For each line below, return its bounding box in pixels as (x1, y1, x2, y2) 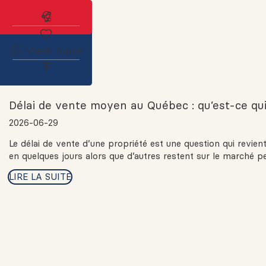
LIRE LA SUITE (9, 170, 71, 182)
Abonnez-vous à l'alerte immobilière (52, 9, 248, 23)
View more (26, 44, 84, 58)
